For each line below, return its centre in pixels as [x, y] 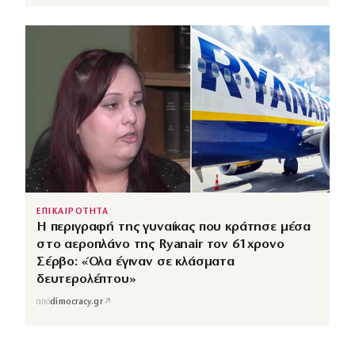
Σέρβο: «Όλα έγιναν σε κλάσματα [136, 261]
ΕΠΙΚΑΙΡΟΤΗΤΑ [73, 212]
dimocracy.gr [76, 303]
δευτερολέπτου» [86, 279]
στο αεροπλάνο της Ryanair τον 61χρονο [160, 244]
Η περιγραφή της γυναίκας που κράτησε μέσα [174, 227]
